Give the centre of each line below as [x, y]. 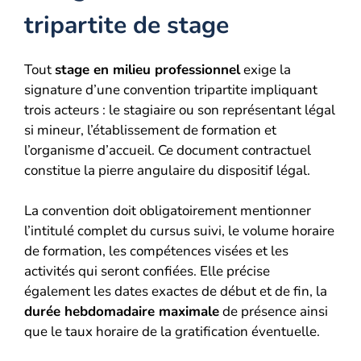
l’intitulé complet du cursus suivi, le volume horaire [179, 231]
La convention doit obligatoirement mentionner [168, 211]
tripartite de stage [127, 25]
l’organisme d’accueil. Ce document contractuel [168, 150]
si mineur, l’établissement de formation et [150, 130]
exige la [266, 69]
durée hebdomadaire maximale [122, 311]
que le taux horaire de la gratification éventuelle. [172, 332]
